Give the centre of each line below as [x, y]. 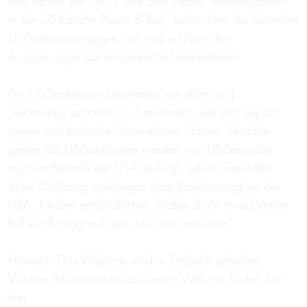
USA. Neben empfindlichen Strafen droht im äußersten [148, 205]
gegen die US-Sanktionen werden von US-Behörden [140, 149]
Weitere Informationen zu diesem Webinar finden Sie [145, 279]
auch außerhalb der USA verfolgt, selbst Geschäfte [140, 168]
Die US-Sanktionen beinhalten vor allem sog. [123, 94]
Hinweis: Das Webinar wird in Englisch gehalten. [136, 260]
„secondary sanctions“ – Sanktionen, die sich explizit [144, 112]
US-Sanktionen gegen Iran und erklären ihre [120, 38]
